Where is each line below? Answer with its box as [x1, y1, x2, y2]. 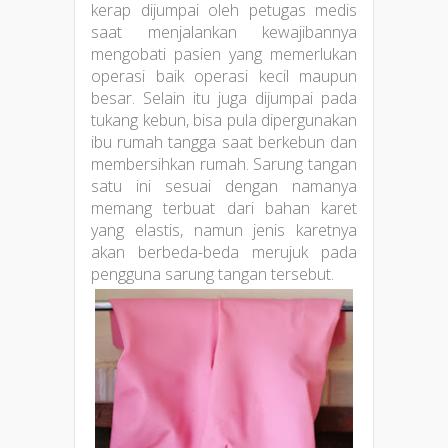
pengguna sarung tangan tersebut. [91, 262, 334, 285]
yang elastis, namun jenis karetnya [91, 218, 357, 241]
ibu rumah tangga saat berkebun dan [91, 130, 357, 153]
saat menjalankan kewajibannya [91, 20, 357, 43]
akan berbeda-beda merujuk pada [91, 240, 357, 263]
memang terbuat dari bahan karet [91, 196, 357, 219]
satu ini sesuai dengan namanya [91, 174, 357, 197]
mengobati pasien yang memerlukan [91, 42, 357, 65]
